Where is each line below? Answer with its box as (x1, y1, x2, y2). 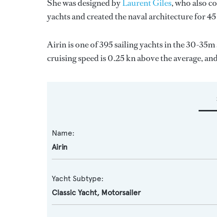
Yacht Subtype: (52, 174, 104, 183)
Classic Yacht (52, 188, 97, 197)
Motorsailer (101, 188, 141, 197)
